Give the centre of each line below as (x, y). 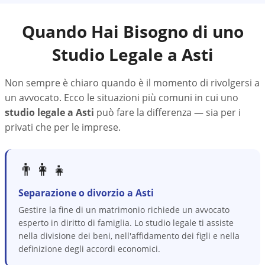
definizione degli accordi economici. (89, 249)
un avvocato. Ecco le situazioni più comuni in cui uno (122, 98)
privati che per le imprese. (63, 127)
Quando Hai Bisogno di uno (132, 31)
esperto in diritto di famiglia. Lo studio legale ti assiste (126, 223)
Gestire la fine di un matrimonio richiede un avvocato (124, 210)
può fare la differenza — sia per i (167, 112)
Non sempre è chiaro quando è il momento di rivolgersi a (132, 83)
